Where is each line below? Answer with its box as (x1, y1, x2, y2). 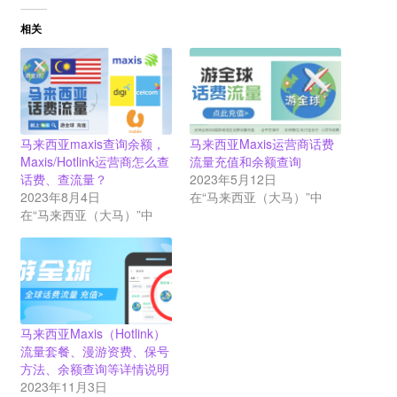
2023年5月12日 (190, 170, 276, 189)
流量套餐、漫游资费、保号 (19, 342, 169, 361)
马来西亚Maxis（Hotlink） (19, 324, 166, 343)
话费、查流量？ (19, 170, 107, 189)
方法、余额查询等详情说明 (19, 360, 169, 378)
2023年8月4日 (19, 188, 100, 206)
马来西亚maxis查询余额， (19, 135, 165, 153)
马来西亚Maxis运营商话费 (190, 135, 334, 153)
